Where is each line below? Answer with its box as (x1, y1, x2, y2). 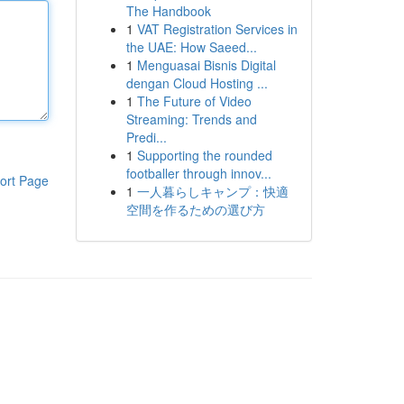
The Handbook (125, 2, 211, 20)
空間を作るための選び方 (125, 200, 265, 218)
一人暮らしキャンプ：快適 (136, 182, 289, 200)
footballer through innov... (125, 164, 271, 182)
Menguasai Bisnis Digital (136, 56, 276, 74)
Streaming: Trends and (125, 110, 257, 128)
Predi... (125, 128, 167, 146)
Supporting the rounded (136, 146, 272, 164)
